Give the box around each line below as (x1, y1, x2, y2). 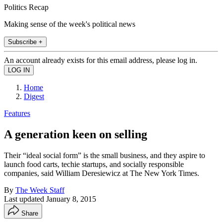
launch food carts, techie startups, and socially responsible (4, 160, 184, 168)
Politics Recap (4, 2, 49, 11)
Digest (24, 92, 44, 101)
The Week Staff (15, 185, 64, 194)
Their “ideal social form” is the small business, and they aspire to (4, 151, 205, 160)
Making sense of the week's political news (4, 19, 135, 28)
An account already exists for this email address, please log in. (4, 55, 197, 64)
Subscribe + (8, 38, 43, 46)
